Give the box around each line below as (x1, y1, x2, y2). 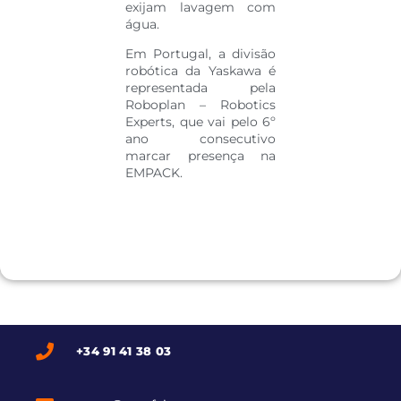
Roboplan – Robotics (125, 97, 276, 114)
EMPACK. (125, 165, 183, 182)
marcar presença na (125, 148, 276, 165)
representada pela (125, 80, 276, 97)
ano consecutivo (125, 131, 276, 148)
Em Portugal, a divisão (125, 46, 276, 63)
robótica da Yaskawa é (125, 63, 276, 80)
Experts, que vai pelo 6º (125, 114, 276, 131)
